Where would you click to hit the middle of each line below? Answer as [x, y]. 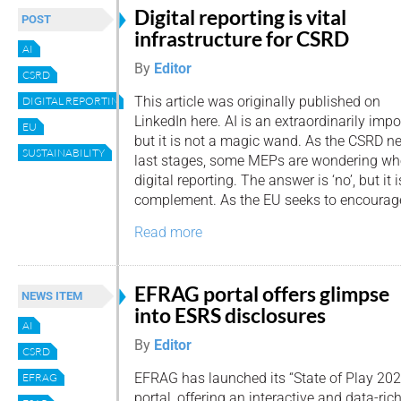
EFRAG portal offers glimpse [262, 294]
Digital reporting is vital [240, 17]
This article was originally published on [257, 101]
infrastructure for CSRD [242, 39]
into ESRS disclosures [230, 315]
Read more [168, 233]
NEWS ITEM [52, 295]
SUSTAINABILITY [64, 153]
